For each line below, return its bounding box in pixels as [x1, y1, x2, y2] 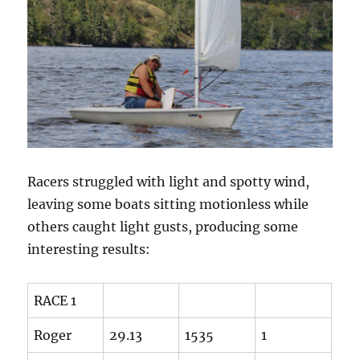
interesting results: [27, 240, 151, 257]
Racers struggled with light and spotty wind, [27, 173, 310, 190]
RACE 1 [34, 292, 77, 309]
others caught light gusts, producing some [27, 218, 299, 235]
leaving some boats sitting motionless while [27, 195, 309, 212]
